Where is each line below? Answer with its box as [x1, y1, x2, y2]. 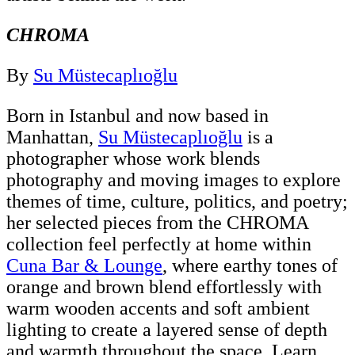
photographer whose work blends [6, 147, 260, 169]
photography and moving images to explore [6, 169, 341, 190]
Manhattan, [6, 126, 98, 147]
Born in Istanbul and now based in [6, 105, 269, 126]
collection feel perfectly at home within [6, 233, 311, 254]
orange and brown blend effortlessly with [6, 276, 322, 297]
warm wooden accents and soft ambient [6, 297, 310, 319]
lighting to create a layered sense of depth [6, 319, 327, 340]
